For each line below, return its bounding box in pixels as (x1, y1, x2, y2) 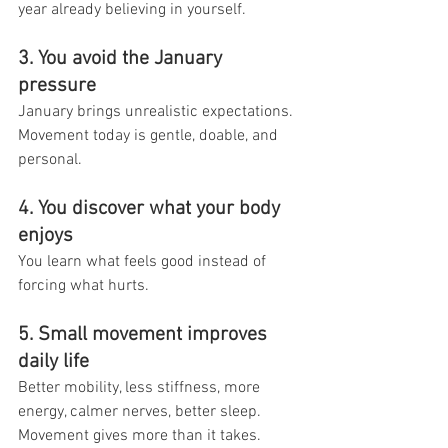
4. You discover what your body (18, 196, 285, 221)
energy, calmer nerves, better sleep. (18, 401, 261, 422)
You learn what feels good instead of (18, 251, 270, 272)
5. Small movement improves (18, 322, 272, 347)
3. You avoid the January (18, 46, 227, 71)
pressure (18, 73, 96, 98)
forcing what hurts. (18, 275, 149, 296)
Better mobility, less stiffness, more (18, 377, 264, 398)
